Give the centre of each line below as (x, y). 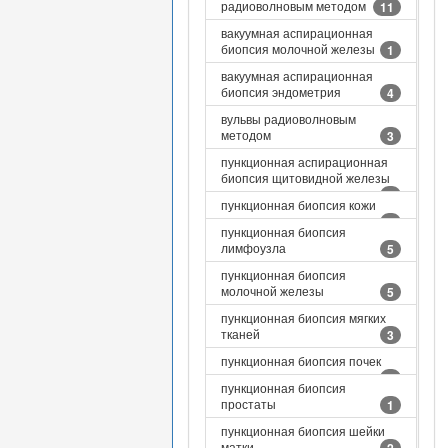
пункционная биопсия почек (301, 360)
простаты (248, 403)
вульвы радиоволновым (288, 118)
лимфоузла (253, 247)
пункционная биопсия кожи (298, 204)
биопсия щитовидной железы (305, 177)
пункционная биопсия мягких (303, 317)
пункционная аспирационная (304, 161)
